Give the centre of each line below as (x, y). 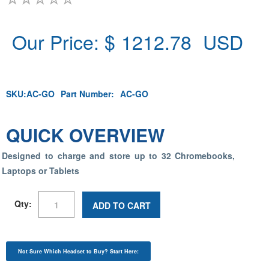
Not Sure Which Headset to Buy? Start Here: (78, 251)
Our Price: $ (64, 41)
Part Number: (87, 94)
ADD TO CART (121, 205)
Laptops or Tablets (41, 171)
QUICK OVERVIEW (85, 135)
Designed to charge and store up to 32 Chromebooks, (119, 156)
